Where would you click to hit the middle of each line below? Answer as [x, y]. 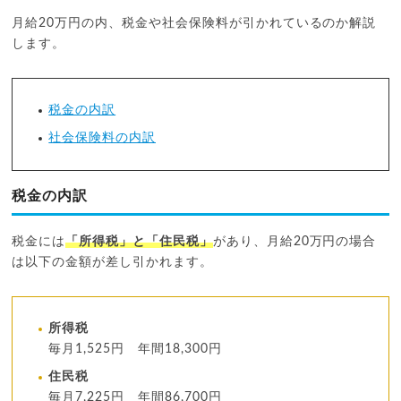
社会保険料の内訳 [102, 138]
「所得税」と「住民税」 [139, 242]
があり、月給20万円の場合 [294, 242]
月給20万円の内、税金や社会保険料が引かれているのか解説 [194, 24]
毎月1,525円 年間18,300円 [135, 350]
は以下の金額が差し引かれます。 [112, 263]
